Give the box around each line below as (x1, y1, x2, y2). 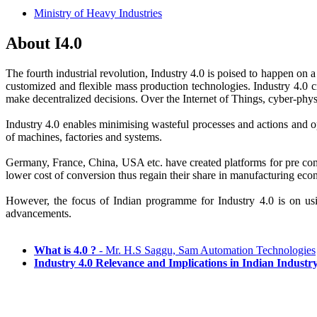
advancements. (6, 207, 71, 219)
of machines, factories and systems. (6, 130, 162, 143)
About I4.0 (6, 34, 82, 53)
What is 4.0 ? (34, 243, 96, 256)
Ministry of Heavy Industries (34, 7, 162, 20)
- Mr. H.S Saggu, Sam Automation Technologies (96, 243, 316, 256)
